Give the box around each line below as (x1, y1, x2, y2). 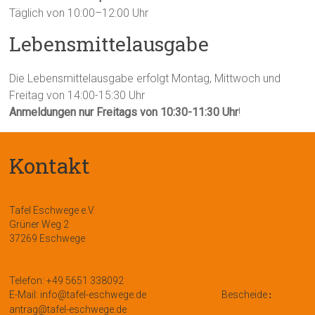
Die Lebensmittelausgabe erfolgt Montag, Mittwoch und (9, 71, 281, 85)
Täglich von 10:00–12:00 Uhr (9, 6, 149, 20)
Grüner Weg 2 (9, 218, 70, 230)
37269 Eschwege (9, 232, 86, 244)
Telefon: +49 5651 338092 (9, 274, 124, 286)
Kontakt (9, 151, 91, 179)
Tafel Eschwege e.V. (9, 204, 96, 216)
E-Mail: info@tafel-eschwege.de (9, 288, 147, 300)
